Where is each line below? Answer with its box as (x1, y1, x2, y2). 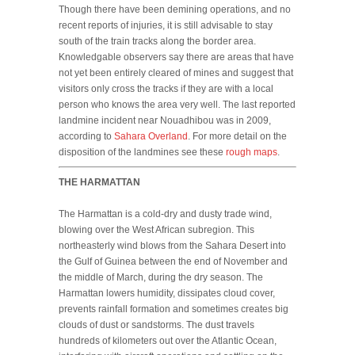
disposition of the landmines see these (59, 146, 226, 158)
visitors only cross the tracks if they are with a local (59, 82, 273, 94)
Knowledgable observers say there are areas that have (59, 51, 294, 63)
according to (59, 130, 114, 142)
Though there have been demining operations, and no (59, 3, 291, 15)
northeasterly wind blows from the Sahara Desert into (59, 239, 286, 251)
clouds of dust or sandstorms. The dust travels (59, 319, 254, 330)
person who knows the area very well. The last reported (59, 98, 296, 110)
